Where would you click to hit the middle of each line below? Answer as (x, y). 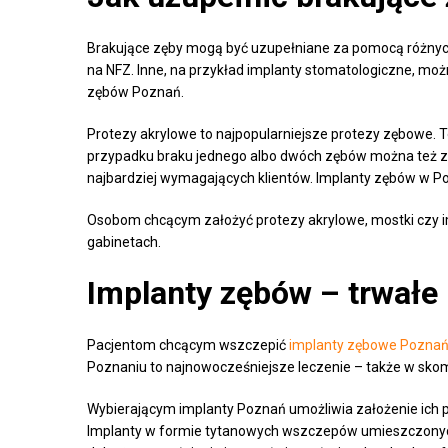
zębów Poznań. (135, 92)
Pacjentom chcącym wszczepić (188, 345)
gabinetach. (124, 242)
